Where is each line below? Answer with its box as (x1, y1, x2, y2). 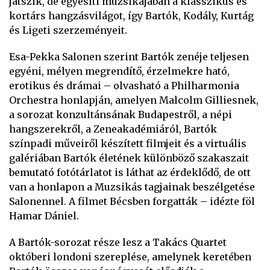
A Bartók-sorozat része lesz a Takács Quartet (9, 236, 227, 248)
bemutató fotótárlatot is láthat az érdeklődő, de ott (9, 166, 251, 178)
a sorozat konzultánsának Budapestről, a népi (9, 108, 232, 121)
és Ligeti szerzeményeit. (9, 24, 127, 36)
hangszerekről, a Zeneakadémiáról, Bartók (9, 123, 217, 135)
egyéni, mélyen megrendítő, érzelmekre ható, (9, 65, 230, 77)
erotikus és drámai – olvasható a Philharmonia (9, 80, 239, 92)
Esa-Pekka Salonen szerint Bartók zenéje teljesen (9, 51, 249, 63)
